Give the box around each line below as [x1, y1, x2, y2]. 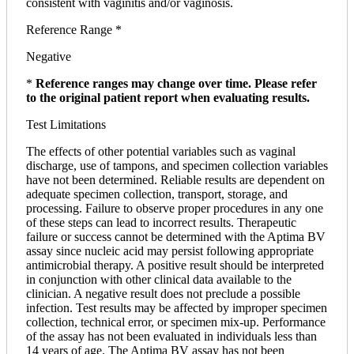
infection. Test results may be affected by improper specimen [26, 301, 327, 315]
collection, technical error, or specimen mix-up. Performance [26, 315, 326, 330]
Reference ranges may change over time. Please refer [36, 77, 317, 91]
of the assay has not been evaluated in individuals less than [26, 330, 317, 344]
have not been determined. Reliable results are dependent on [26, 173, 325, 187]
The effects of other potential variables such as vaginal [26, 145, 296, 159]
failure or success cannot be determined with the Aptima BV [26, 230, 326, 244]
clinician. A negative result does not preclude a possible [26, 287, 300, 301]
